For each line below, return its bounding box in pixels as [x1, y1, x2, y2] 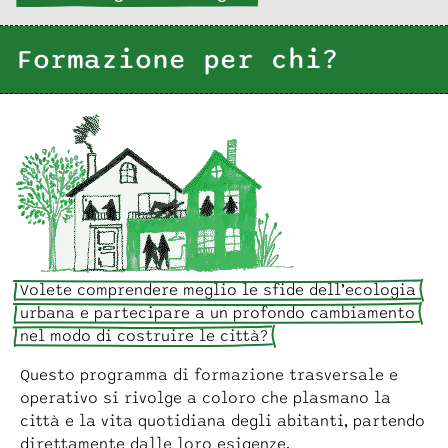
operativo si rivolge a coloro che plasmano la [20, 387, 391, 408]
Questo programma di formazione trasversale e [20, 364, 398, 385]
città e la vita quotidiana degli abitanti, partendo [20, 410, 425, 431]
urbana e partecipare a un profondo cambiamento [20, 302, 415, 323]
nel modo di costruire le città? [20, 325, 268, 346]
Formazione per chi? [15, 42, 339, 76]
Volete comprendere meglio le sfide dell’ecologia [20, 279, 416, 300]
